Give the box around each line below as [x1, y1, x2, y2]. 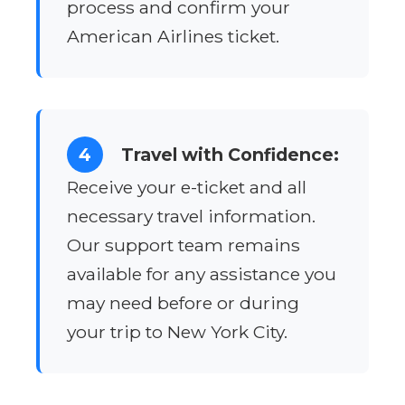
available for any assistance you [67, 263, 336, 286]
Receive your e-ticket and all [67, 176, 306, 199]
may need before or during [67, 292, 299, 315]
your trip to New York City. [67, 321, 287, 344]
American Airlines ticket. [67, 25, 279, 48]
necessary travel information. [67, 205, 316, 228]
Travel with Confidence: [121, 144, 339, 166]
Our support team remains [67, 234, 300, 257]
